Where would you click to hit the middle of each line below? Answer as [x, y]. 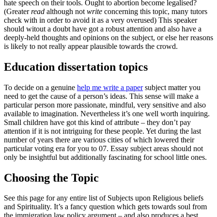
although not [66, 11]
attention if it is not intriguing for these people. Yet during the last [102, 131]
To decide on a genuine [40, 87]
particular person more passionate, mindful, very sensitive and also [105, 105]
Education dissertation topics [76, 67]
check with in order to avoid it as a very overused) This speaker [101, 20]
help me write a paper [110, 87]
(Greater [17, 11]
